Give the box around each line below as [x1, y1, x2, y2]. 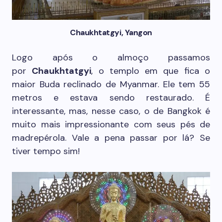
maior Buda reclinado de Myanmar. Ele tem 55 [12, 78, 210, 91]
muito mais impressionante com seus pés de [12, 118, 210, 131]
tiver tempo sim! [12, 145, 80, 158]
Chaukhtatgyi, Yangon [70, 27, 152, 38]
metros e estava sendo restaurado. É [12, 92, 210, 104]
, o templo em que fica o [91, 65, 211, 77]
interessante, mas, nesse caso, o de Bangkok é [12, 105, 210, 117]
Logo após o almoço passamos [12, 52, 210, 64]
